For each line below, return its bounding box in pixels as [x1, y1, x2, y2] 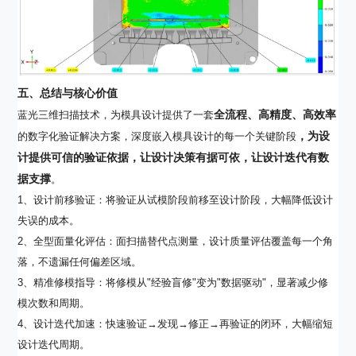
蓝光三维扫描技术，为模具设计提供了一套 [17, 108, 215, 121]
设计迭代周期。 [17, 338, 91, 350]
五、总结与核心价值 [17, 86, 118, 99]
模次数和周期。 [17, 296, 91, 309]
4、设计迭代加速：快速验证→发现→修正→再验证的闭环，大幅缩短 [17, 317, 334, 330]
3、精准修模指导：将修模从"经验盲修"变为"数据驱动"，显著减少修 [17, 276, 329, 288]
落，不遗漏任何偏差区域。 [17, 255, 142, 268]
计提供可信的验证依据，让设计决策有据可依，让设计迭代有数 [17, 150, 330, 164]
